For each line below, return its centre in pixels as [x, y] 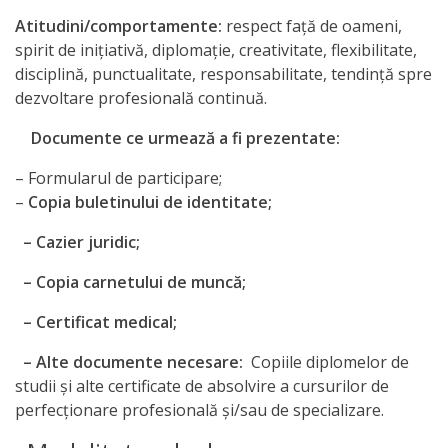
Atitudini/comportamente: [118, 26]
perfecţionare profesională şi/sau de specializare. [199, 410]
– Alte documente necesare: [131, 362]
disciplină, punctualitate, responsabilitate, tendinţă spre [223, 74]
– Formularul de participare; [118, 178]
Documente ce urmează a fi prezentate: [185, 138]
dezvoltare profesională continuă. [141, 98]
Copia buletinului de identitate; [150, 202]
